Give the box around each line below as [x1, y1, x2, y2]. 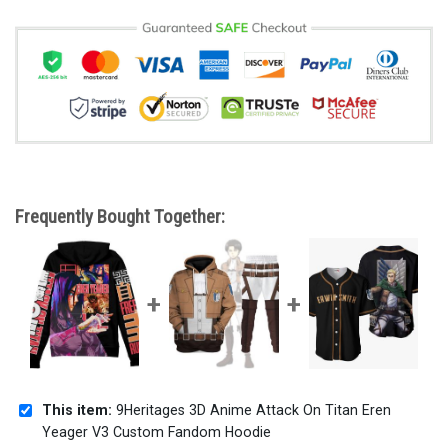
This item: [42, 402, 112, 419]
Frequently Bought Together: [15, 204, 225, 228]
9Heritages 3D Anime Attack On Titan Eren [112, 402, 391, 419]
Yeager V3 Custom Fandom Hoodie [42, 424, 271, 441]
